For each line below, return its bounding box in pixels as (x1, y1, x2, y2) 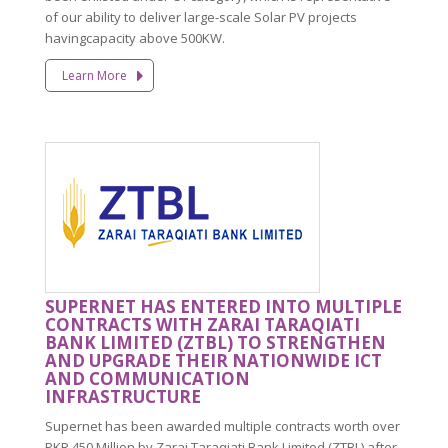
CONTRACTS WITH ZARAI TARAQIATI (45, 312, 360, 336)
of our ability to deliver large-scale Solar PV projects (45, 7, 357, 26)
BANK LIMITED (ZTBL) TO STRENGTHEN (45, 330, 386, 354)
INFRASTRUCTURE (45, 384, 201, 408)
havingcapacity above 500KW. (45, 28, 225, 47)
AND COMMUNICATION (45, 366, 250, 390)
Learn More (61, 66, 127, 84)
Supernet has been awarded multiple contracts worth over (45, 416, 400, 435)
